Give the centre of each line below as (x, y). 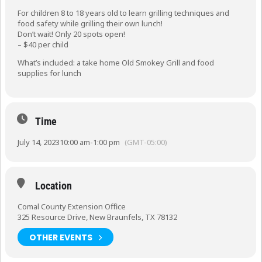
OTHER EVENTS (61, 237)
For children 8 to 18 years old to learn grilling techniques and (123, 13)
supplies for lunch (49, 73)
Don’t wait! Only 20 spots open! (71, 34)
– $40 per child (43, 44)
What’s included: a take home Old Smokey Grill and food (116, 63)
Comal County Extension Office (72, 206)
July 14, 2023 (39, 142)
